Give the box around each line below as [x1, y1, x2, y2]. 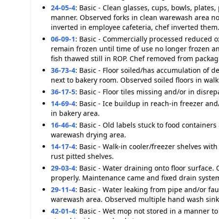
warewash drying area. [51, 130, 126, 139]
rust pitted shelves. [51, 152, 114, 161]
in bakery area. [51, 109, 100, 118]
